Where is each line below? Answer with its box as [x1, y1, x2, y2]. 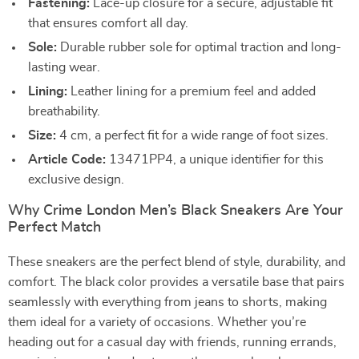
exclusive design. [28, 173, 124, 186]
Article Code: [28, 153, 106, 166]
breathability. [28, 105, 100, 118]
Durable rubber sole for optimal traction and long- [57, 41, 341, 54]
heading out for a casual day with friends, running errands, [8, 336, 337, 349]
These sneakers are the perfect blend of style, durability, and [8, 256, 345, 268]
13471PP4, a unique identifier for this [106, 153, 324, 166]
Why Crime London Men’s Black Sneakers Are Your [8, 204, 343, 218]
